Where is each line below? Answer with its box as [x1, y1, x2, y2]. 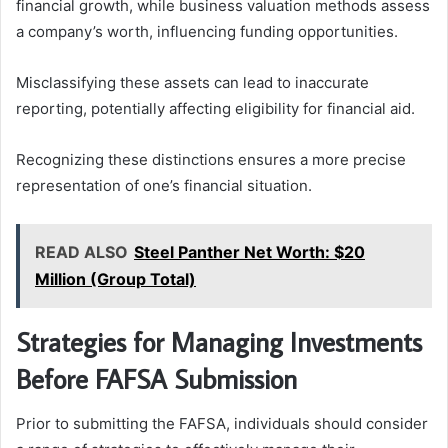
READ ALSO [35, 242, 128, 263]
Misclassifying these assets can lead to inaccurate [16, 73, 369, 93]
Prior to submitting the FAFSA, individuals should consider [16, 413, 428, 433]
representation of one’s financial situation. [16, 176, 312, 196]
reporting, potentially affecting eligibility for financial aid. [16, 99, 415, 119]
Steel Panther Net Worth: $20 [134, 242, 365, 263]
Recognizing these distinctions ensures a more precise [16, 150, 406, 170]
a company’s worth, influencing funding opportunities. [16, 22, 398, 42]
